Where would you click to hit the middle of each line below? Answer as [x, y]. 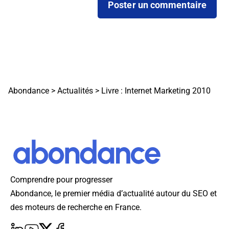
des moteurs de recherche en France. [76, 208]
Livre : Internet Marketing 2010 [156, 91]
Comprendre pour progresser [61, 180]
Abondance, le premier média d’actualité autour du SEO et [113, 194]
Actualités [75, 91]
